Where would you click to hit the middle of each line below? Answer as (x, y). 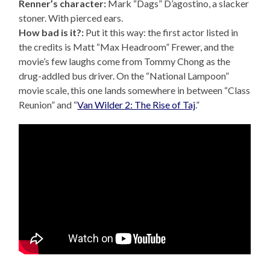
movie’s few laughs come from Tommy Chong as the (125, 61)
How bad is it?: (52, 33)
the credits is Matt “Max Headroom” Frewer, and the (127, 47)
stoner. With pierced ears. (71, 18)
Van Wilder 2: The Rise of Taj (137, 105)
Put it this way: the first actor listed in (161, 33)
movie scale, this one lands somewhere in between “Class (135, 90)
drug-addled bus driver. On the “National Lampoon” (124, 76)
